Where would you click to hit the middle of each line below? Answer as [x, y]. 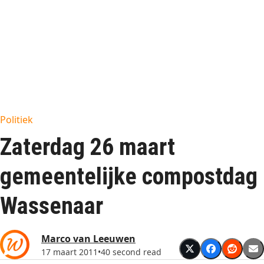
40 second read [131, 252]
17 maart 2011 [70, 252]
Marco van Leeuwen [88, 238]
